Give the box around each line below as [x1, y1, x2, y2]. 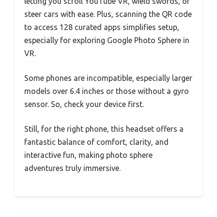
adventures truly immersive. [24, 163, 121, 172]
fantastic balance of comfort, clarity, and [24, 137, 169, 146]
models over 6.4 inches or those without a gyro [24, 86, 189, 95]
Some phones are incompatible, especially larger [24, 73, 192, 82]
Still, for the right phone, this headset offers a [24, 124, 184, 133]
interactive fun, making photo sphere [24, 150, 153, 159]
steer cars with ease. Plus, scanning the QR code [24, 9, 192, 18]
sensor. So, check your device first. [24, 99, 144, 108]
